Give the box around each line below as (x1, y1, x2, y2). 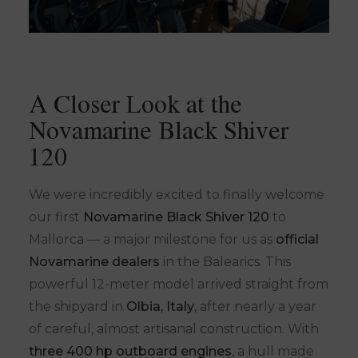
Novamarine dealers (29, 254, 160, 269)
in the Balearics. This (160, 254, 291, 269)
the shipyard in (29, 299, 126, 314)
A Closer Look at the (29, 86, 242, 121)
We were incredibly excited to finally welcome (29, 187, 324, 202)
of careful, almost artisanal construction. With (29, 321, 319, 336)
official (276, 232, 319, 247)
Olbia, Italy (126, 299, 194, 314)
